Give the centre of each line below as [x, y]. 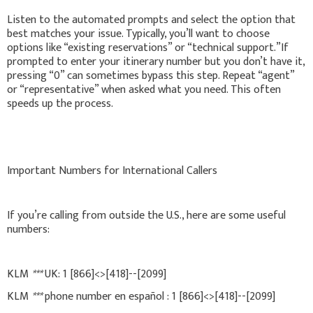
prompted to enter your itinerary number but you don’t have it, [156, 61]
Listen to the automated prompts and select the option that [151, 20]
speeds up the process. [60, 103]
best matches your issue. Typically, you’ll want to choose [138, 34]
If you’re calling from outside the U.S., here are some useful [146, 215]
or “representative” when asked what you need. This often [144, 89]
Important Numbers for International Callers [112, 170]
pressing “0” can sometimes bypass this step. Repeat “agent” [151, 75]
